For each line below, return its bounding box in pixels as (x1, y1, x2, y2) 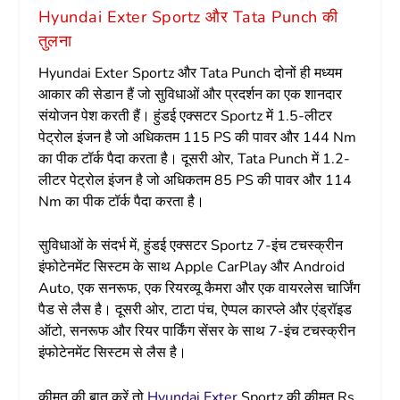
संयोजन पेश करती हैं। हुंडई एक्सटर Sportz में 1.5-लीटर (37, 105, 332, 126)
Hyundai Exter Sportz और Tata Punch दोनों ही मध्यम (37, 62, 342, 83)
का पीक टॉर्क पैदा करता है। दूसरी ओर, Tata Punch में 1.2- (37, 148, 350, 169)
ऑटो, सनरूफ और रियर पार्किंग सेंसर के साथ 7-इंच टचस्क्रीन (37, 321, 355, 342)
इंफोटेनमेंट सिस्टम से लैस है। (37, 343, 187, 363)
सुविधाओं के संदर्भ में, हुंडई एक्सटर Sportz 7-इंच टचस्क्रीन (37, 236, 343, 256)
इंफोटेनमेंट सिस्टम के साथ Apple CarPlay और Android (37, 257, 345, 278)
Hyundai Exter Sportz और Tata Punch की (37, 5, 338, 28)
